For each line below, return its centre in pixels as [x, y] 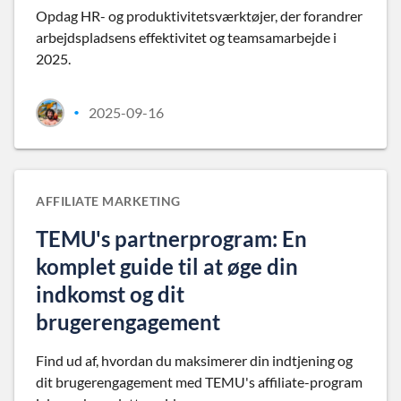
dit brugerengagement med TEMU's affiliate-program [199, 382]
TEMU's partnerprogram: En [171, 239]
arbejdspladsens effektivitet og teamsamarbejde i [186, 37]
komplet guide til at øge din [167, 266]
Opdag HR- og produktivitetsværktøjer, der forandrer [199, 16]
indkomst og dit [110, 294]
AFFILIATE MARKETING [108, 201]
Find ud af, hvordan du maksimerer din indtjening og [194, 360]
